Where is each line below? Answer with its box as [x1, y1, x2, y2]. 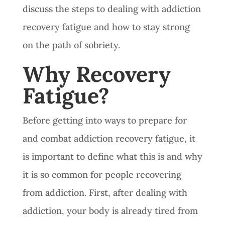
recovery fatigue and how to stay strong [22, 21, 190, 33]
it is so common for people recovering [22, 168, 181, 180]
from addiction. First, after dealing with [22, 186, 187, 198]
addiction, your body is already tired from [22, 204, 198, 216]
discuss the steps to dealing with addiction [22, 3, 201, 15]
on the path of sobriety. [22, 39, 123, 51]
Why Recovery [22, 60, 171, 88]
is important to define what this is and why [22, 150, 202, 162]
